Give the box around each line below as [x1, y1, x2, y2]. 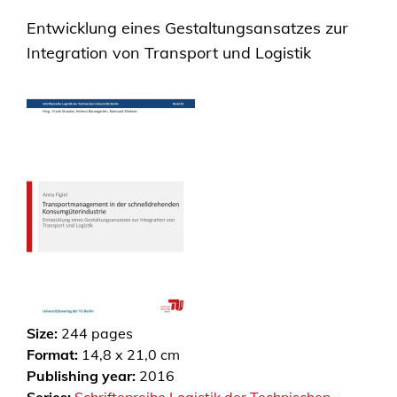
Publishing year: [27, 367, 136, 385]
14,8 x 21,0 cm [78, 346, 180, 363]
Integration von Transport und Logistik [27, 43, 311, 63]
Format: [27, 346, 78, 363]
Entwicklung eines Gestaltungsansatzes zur [27, 18, 348, 38]
